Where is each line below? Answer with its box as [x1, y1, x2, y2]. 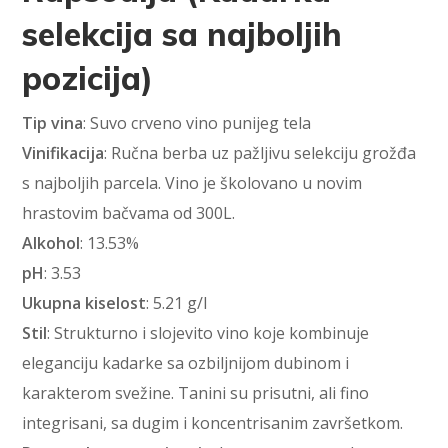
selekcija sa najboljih [22, 14, 343, 55]
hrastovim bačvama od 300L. [22, 202, 236, 225]
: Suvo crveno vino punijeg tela [83, 112, 312, 135]
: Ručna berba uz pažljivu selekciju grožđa [104, 142, 417, 165]
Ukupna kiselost [22, 292, 147, 315]
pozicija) [22, 58, 154, 99]
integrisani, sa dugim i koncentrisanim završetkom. [22, 412, 404, 435]
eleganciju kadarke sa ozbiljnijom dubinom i [22, 352, 350, 375]
